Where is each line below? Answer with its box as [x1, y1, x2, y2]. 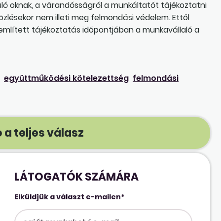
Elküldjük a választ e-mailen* [14, 191, 125, 202]
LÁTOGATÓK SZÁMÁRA [14, 169, 139, 184]
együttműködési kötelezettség [4, 72, 129, 84]
